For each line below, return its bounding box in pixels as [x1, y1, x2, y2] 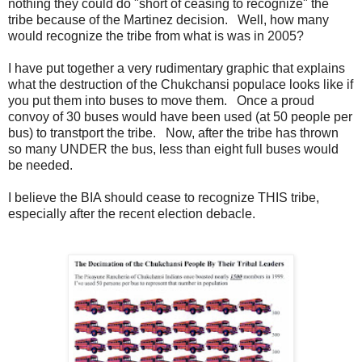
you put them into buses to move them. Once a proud [8, 94, 314, 108]
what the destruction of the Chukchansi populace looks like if [8, 78, 353, 92]
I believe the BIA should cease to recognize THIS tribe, [8, 191, 319, 205]
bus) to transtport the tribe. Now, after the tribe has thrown [8, 126, 339, 141]
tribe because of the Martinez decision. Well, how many [8, 13, 329, 27]
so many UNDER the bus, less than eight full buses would [8, 142, 339, 157]
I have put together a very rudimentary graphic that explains [8, 61, 345, 76]
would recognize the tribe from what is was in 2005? [8, 29, 304, 44]
